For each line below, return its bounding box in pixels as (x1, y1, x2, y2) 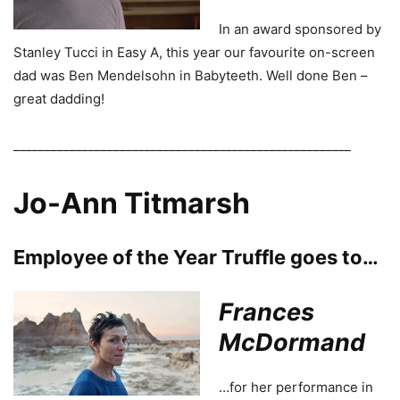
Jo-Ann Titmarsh (13, 185, 250, 221)
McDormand (219, 327, 365, 357)
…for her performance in (219, 378, 373, 396)
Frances (219, 296, 314, 327)
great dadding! (13, 89, 104, 107)
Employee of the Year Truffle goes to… (13, 245, 379, 269)
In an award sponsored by (219, 20, 381, 37)
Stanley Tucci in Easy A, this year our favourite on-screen (13, 43, 375, 61)
